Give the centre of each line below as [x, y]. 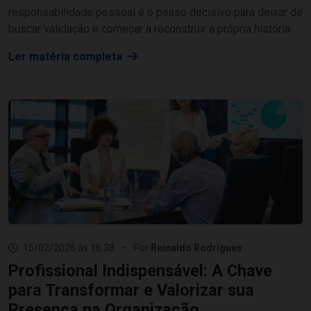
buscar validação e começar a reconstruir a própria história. [150, 29]
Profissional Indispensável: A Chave [140, 271]
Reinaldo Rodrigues [196, 248]
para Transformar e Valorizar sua [131, 290]
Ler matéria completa [67, 57]
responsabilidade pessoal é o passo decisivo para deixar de [155, 12]
